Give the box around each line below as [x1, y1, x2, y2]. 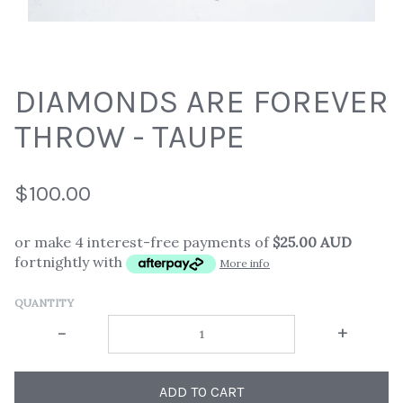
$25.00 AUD [273, 233, 352, 252]
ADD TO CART [159, 382, 244, 400]
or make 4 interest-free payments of [14, 233, 273, 252]
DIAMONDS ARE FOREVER [14, 83, 389, 121]
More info [219, 256, 270, 271]
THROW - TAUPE [14, 118, 245, 157]
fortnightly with [14, 253, 126, 272]
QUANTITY [14, 295, 74, 309]
